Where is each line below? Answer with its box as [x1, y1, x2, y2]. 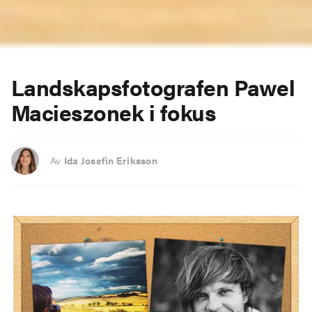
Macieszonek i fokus [11, 95, 217, 128]
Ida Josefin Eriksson [63, 153, 157, 168]
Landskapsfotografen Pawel [11, 70, 295, 103]
